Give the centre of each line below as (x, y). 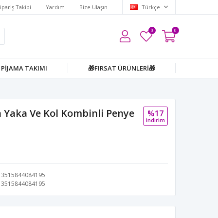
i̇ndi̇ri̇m (155, 120)
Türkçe (151, 7)
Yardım (55, 7)
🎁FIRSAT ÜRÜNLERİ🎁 (121, 68)
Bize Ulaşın (93, 7)
